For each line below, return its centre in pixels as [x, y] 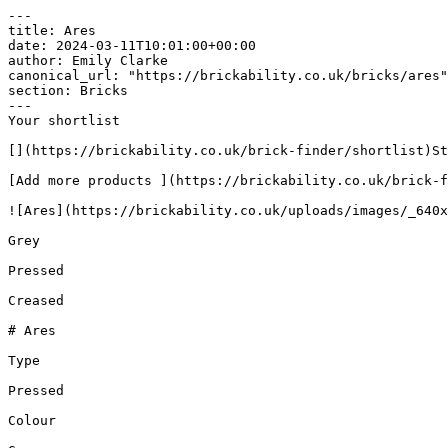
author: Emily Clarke [88, 60]
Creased [36, 300]
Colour [32, 420]
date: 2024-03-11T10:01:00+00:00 [132, 45]
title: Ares [52, 30]
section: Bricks [68, 90]
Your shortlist [64, 120]
